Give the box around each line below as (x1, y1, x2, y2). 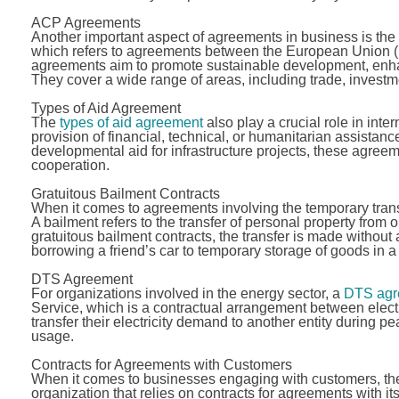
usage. (30, 329, 74, 344)
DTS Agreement (30, 272, 133, 287)
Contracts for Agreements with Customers (30, 357, 292, 372)
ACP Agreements (30, 15, 141, 30)
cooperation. (30, 158, 110, 173)
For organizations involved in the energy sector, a (30, 286, 344, 301)
